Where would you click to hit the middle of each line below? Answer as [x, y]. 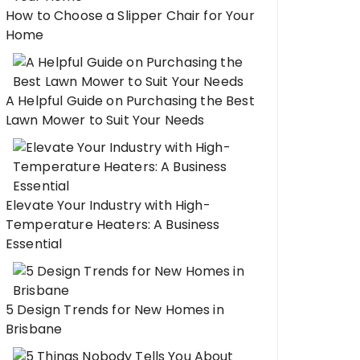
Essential [34, 244]
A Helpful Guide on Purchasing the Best [130, 101]
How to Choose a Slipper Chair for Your [130, 16]
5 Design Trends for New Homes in [115, 310]
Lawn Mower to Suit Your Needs [105, 120]
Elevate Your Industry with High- [108, 205]
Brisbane [34, 329]
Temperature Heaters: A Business [113, 225]
